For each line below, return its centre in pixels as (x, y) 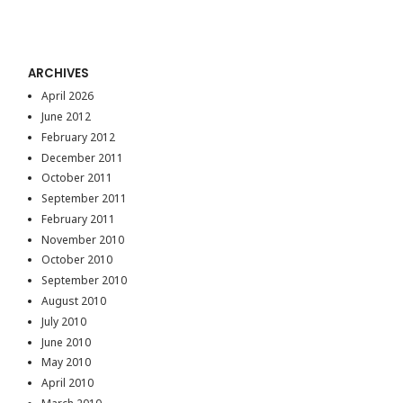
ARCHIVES (59, 74)
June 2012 (66, 116)
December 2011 (82, 157)
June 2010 (66, 342)
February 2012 (78, 137)
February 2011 (78, 219)
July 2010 (63, 321)
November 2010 (82, 239)
